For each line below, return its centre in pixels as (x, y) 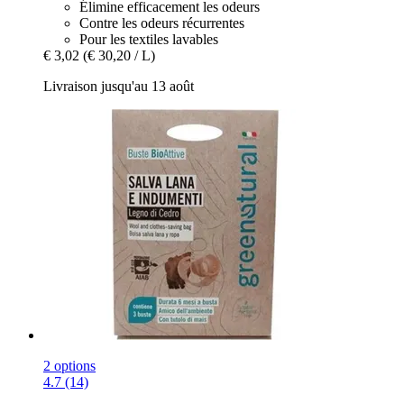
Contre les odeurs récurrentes (162, 23)
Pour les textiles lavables (149, 39)
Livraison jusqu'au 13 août (119, 86)
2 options (69, 365)
